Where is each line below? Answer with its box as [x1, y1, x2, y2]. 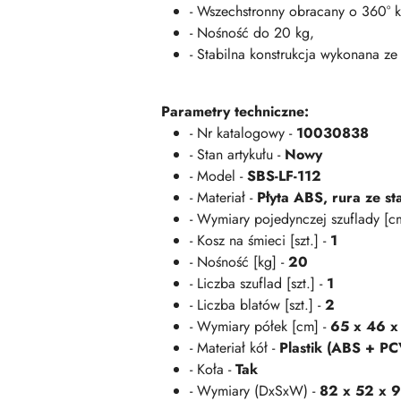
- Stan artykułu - [190, 144, 285, 165]
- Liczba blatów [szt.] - [190, 294, 325, 315]
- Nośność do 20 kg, [190, 22, 314, 43]
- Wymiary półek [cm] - [190, 316, 330, 337]
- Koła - [190, 359, 235, 380]
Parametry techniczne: [161, 101, 309, 122]
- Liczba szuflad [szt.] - [190, 273, 327, 294]
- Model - [190, 166, 247, 186]
